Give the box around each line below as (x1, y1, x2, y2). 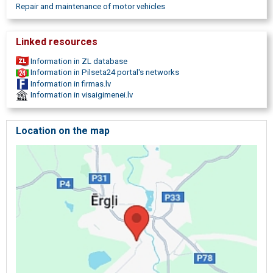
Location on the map (16, 124, 110, 136)
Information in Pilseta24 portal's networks (29, 68, 179, 77)
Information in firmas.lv (29, 79, 111, 88)
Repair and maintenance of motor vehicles (16, 1, 165, 11)
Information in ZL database (29, 56, 127, 66)
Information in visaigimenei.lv (29, 90, 133, 100)
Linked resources (16, 35, 97, 48)
